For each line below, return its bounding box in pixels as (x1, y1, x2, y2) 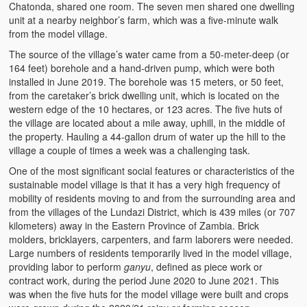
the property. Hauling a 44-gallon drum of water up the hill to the (9, 129, 286, 143)
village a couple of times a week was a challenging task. (9, 143, 251, 157)
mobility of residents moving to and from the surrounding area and (9, 191, 296, 205)
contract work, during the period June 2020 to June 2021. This (9, 273, 280, 287)
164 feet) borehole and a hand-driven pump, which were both (9, 60, 275, 75)
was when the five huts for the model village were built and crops (9, 286, 289, 301)
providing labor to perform (9, 259, 125, 273)
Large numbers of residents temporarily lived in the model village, (9, 245, 293, 260)
